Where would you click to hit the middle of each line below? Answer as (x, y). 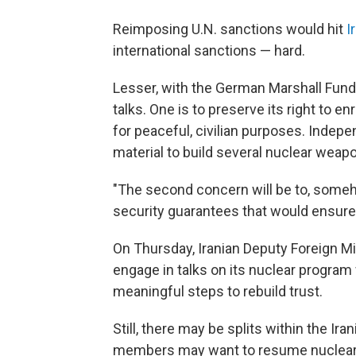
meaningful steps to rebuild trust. (218, 291)
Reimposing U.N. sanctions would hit (230, 29)
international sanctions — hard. (209, 50)
